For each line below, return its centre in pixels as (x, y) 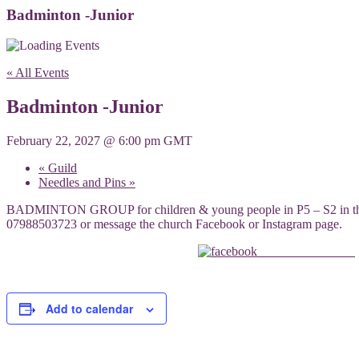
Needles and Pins (84, 183)
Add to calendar (89, 309)
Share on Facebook (306, 252)
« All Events (38, 73)
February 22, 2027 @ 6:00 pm (83, 141)
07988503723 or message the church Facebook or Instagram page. (174, 224)
